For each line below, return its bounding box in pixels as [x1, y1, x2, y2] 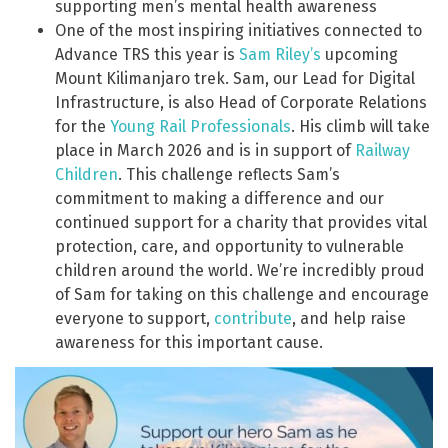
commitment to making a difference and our [55, 188, 384, 208]
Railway [355, 140, 410, 160]
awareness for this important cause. [55, 332, 323, 352]
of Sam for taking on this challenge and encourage [55, 284, 429, 304]
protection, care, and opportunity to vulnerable [55, 236, 404, 256]
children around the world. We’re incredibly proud [55, 260, 425, 280]
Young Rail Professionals [110, 116, 291, 136]
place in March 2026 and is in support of [55, 140, 355, 160]
